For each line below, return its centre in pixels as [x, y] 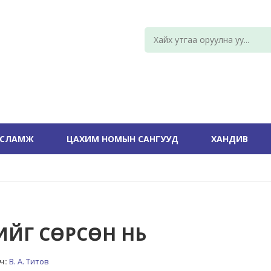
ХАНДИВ [230, 139]
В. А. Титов [29, 261]
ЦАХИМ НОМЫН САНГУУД [122, 139]
